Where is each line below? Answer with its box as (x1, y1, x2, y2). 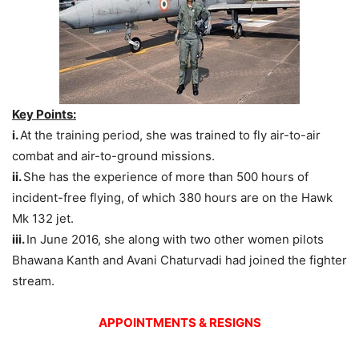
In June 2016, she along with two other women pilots (26, 231, 324, 247)
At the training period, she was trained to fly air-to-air (20, 127, 321, 143)
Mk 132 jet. (12, 210, 74, 226)
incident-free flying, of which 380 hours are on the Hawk (12, 189, 333, 205)
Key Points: (12, 106, 76, 122)
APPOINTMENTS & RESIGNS (98, 314, 261, 330)
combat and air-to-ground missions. (12, 147, 215, 163)
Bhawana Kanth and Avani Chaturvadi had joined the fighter (12, 252, 347, 268)
